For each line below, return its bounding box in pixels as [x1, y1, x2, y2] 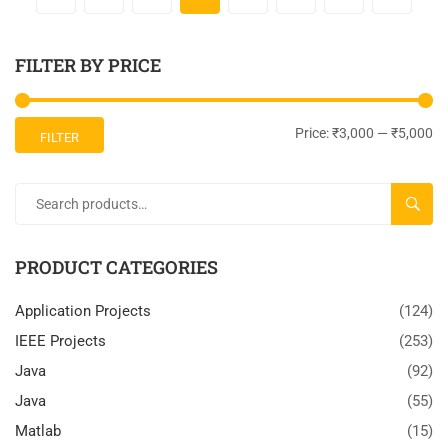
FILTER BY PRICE [15, 53, 161, 78]
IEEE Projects [15, 332, 106, 351]
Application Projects [15, 302, 151, 321]
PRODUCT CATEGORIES [15, 255, 218, 280]
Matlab [15, 422, 61, 441]
